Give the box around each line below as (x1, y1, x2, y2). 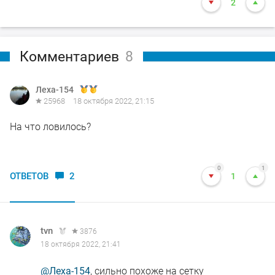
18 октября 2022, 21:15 (73, 96, 154, 106)
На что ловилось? (10, 120, 91, 133)
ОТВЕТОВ (10, 170, 48, 182)
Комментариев (20, 48, 119, 65)
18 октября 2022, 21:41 (41, 239, 121, 249)
